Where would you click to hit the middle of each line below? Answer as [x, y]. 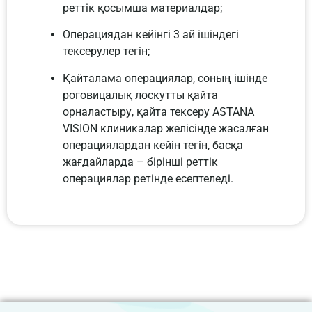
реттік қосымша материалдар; [142, 8]
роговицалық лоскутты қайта [140, 95]
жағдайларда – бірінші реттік [140, 162]
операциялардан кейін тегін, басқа [153, 145]
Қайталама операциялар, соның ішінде [165, 78]
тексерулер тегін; [106, 52]
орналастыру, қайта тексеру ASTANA [158, 111]
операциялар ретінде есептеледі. [148, 178]
